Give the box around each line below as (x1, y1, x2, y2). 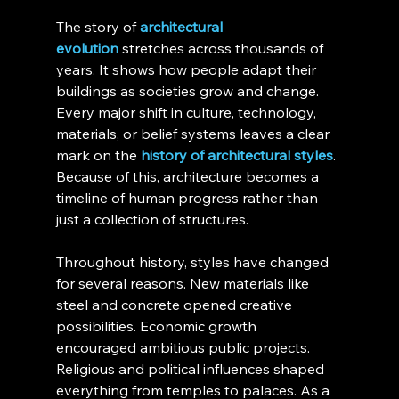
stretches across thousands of (118, 39, 327, 57)
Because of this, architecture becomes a (55, 167, 322, 185)
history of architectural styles (140, 146, 333, 164)
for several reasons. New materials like (55, 274, 313, 292)
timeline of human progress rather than (55, 189, 322, 207)
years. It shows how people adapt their (55, 61, 320, 78)
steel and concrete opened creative (55, 296, 296, 313)
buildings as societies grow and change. (55, 82, 322, 100)
